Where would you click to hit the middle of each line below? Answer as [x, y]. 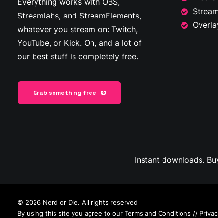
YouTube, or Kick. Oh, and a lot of [80, 43]
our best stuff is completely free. [78, 56]
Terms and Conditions [158, 213]
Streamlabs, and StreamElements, [79, 16]
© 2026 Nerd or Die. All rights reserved [78, 202]
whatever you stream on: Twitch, [78, 29]
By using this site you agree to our [71, 213]
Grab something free [65, 93]
